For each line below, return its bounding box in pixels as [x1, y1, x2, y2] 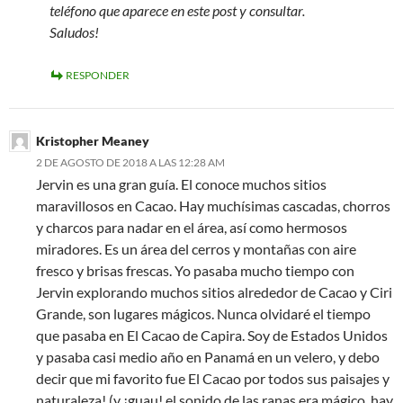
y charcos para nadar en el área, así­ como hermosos [36, 219, 347, 237]
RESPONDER [66, 68, 130, 83]
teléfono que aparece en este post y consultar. [49, 2, 305, 20]
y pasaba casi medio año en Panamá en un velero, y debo [36, 348, 380, 366]
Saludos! [49, 23, 99, 41]
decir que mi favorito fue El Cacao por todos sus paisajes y [36, 370, 390, 388]
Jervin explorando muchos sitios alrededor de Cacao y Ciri [36, 283, 392, 301]
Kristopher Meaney [36, 133, 149, 149]
